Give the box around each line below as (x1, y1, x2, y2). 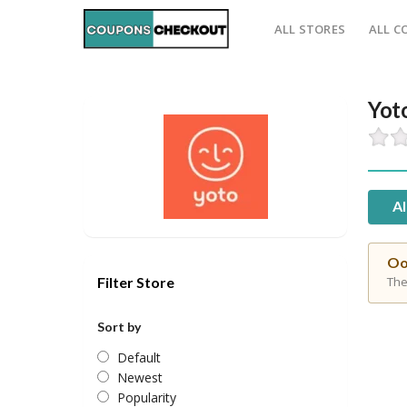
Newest (117, 369, 163, 386)
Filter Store (97, 273, 174, 291)
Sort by (97, 319, 141, 334)
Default (117, 349, 161, 366)
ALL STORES (274, 21, 345, 37)
